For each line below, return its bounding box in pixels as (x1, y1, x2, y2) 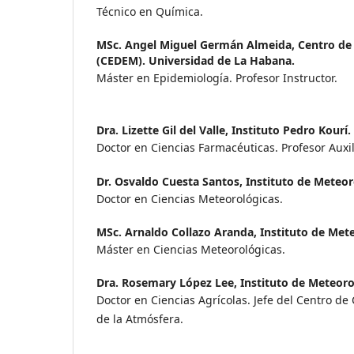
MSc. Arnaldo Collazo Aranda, (96, 224, 260, 239)
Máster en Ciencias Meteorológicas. (96, 241, 285, 257)
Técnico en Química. (96, 4, 203, 20)
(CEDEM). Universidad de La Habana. (96, 53, 295, 69)
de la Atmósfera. (96, 311, 183, 326)
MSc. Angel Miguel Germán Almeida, (96, 37, 298, 53)
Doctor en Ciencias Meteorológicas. (96, 190, 283, 206)
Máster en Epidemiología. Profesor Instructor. (96, 70, 337, 86)
